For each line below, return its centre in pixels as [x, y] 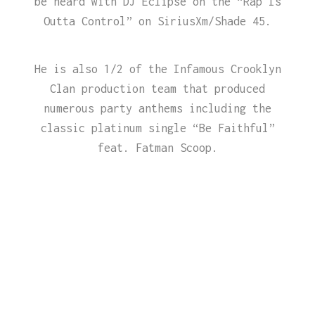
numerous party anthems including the [157, 108]
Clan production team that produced [157, 89]
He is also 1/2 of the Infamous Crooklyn [157, 69]
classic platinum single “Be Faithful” [157, 128]
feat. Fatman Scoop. [157, 148]
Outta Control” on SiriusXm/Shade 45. [157, 21]
